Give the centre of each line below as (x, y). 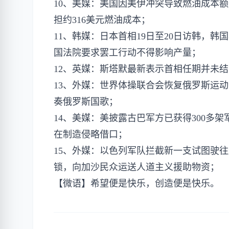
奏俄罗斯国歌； (86, 102)
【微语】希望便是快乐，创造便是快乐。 (136, 184)
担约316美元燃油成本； (102, 20)
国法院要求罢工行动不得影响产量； (127, 53)
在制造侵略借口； (90, 134)
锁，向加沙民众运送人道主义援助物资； (136, 167)
